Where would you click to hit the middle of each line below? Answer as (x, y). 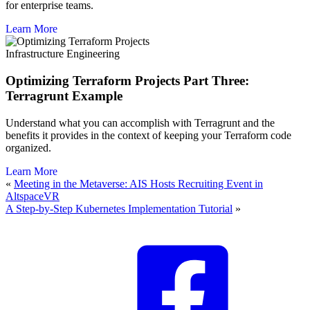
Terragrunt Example (64, 96)
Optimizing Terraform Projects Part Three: (127, 81)
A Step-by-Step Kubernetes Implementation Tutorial (119, 208)
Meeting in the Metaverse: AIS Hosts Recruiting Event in (138, 183)
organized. (28, 147)
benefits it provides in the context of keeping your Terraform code (148, 135)
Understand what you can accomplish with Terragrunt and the (140, 122)
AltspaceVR (33, 196)
